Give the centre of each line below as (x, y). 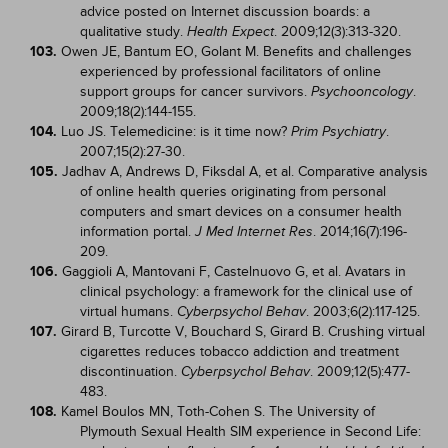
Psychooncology (362, 91)
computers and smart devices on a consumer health (241, 211)
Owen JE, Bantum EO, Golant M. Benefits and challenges (236, 51)
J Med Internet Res (254, 231)
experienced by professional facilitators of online (230, 71)
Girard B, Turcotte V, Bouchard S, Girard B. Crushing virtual (243, 331)
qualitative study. (133, 31)
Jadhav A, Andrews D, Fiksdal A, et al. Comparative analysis (245, 171)
